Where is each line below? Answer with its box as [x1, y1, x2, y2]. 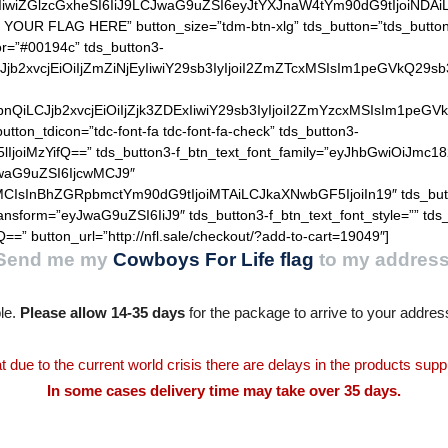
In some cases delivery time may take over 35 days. [47, 382, 401, 399]
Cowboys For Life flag [112, 249, 314, 270]
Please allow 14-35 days [19, 304, 185, 321]
